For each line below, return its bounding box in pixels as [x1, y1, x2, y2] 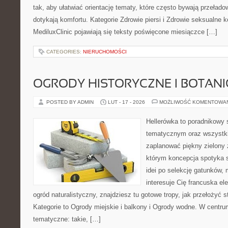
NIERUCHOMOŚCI [83, 49, 127, 54]
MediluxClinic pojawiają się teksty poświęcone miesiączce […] [33, 28, 217, 36]
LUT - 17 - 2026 [108, 99, 145, 105]
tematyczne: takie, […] [33, 215, 101, 223]
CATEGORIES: [46, 49, 83, 54]
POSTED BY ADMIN [46, 99, 95, 105]
